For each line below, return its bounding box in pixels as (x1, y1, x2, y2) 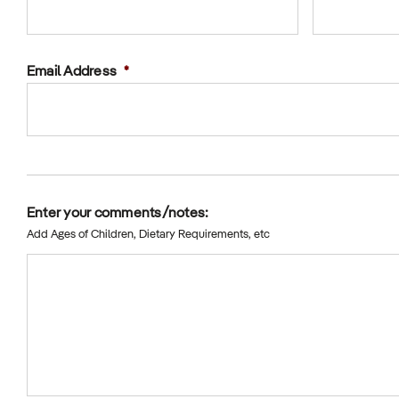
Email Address (27, 65, 118, 80)
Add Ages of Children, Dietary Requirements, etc (27, 229, 270, 241)
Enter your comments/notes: (27, 207, 209, 222)
